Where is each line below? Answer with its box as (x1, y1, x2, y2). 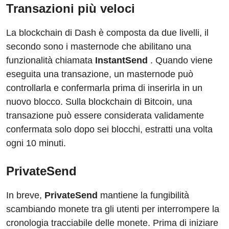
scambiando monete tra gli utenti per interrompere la (6, 204, 219, 215)
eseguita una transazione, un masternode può (6, 69, 193, 80)
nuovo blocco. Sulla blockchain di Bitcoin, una (6, 97, 192, 107)
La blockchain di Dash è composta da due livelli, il (6, 28, 209, 38)
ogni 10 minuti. (6, 138, 66, 149)
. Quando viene (150, 55, 213, 66)
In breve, (6, 190, 44, 201)
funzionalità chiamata (6, 55, 93, 66)
